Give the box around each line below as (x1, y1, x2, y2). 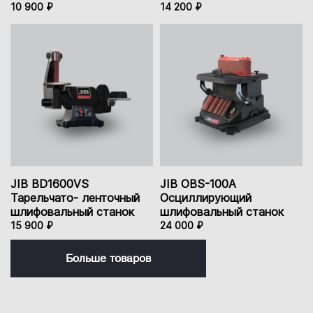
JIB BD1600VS (10, 177, 89, 191)
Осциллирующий (160, 191, 252, 205)
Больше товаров (66, 252, 151, 265)
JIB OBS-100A (160, 177, 236, 191)
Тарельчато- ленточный (10, 191, 140, 205)
